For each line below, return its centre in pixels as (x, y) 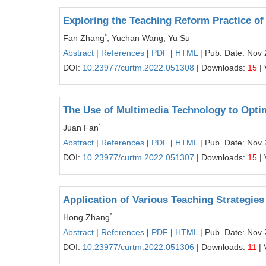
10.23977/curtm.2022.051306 (138, 247)
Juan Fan (81, 128)
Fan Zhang (84, 38)
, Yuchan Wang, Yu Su (148, 38)
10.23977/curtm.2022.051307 (138, 157)
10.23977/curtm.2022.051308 (138, 68)
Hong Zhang (86, 217)
